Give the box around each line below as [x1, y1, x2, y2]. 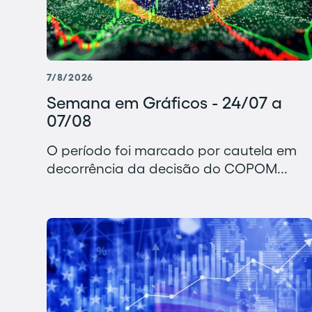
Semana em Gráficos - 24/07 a [47, 93, 283, 113]
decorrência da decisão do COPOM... [47, 161, 288, 177]
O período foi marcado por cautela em [47, 143, 297, 159]
